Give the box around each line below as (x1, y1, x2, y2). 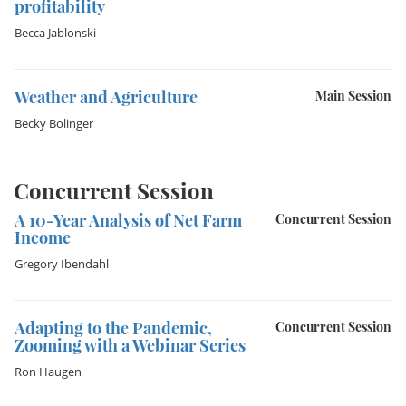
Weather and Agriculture (14, 86, 198, 108)
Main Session (315, 87, 391, 104)
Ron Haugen (14, 363, 82, 380)
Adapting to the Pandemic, (14, 317, 212, 339)
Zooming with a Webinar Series (14, 334, 246, 356)
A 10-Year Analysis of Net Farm (14, 209, 242, 231)
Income (14, 227, 71, 248)
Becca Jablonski (14, 24, 96, 41)
